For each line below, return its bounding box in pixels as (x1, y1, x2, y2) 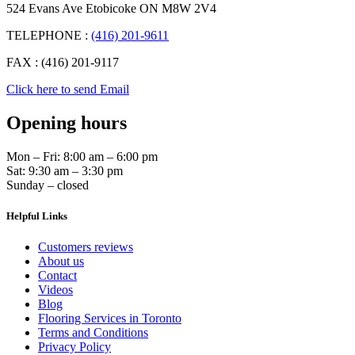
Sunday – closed (6, 177, 89, 192)
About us (38, 254, 84, 269)
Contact (38, 269, 77, 283)
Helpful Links (6, 209, 67, 222)
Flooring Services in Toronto (38, 311, 181, 326)
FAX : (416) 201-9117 (6, 55, 119, 69)
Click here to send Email (6, 82, 129, 96)
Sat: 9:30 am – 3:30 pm (6, 163, 123, 177)
